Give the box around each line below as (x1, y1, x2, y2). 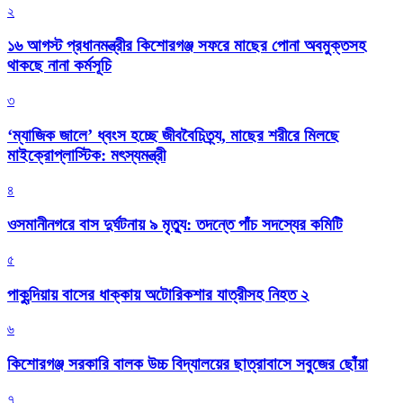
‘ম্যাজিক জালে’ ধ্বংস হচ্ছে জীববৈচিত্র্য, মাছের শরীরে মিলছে (7, 125, 339, 145)
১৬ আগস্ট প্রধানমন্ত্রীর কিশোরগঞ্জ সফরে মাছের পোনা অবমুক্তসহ (7, 36, 366, 56)
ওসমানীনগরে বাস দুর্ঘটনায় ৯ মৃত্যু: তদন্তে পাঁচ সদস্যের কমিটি (7, 215, 343, 235)
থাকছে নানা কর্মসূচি (7, 56, 112, 76)
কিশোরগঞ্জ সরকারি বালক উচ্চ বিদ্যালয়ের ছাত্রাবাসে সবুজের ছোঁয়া (7, 354, 368, 374)
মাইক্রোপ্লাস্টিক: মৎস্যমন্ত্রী (7, 145, 166, 165)
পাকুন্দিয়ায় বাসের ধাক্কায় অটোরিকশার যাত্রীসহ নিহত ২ (7, 284, 309, 304)
